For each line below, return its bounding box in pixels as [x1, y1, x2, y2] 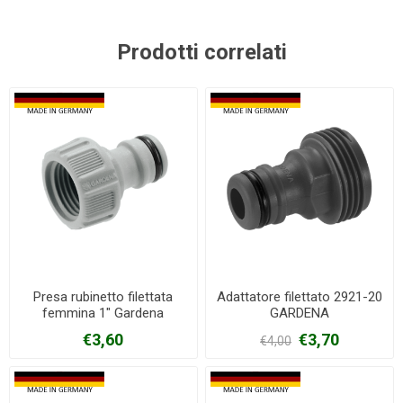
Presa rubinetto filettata [33, 288, 174, 305]
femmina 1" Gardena [42, 304, 165, 321]
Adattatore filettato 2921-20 [217, 288, 383, 305]
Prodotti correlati [116, 40, 287, 65]
